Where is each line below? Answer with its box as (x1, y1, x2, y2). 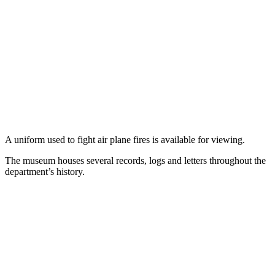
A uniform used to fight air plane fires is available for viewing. (5, 134, 245, 145)
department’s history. (5, 166, 85, 177)
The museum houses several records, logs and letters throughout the (5, 155, 266, 166)
